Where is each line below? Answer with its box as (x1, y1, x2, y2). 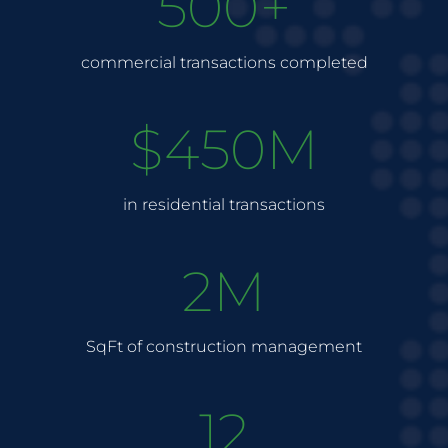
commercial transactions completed (80, 53, 368, 72)
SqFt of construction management (86, 337, 362, 356)
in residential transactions (123, 195, 325, 214)
